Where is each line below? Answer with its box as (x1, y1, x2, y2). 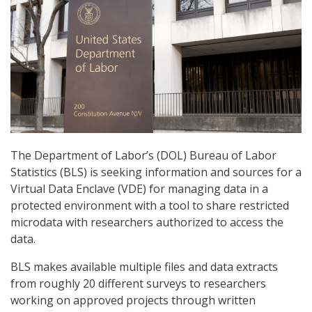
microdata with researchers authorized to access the (10, 214, 283, 231)
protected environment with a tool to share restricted (10, 198, 289, 214)
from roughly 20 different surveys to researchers (10, 276, 266, 292)
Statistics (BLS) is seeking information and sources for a (10, 164, 302, 180)
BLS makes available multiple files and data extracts (10, 259, 278, 275)
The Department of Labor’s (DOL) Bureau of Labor (10, 148, 276, 164)
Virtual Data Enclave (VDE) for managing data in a (10, 181, 268, 197)
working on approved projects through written (10, 292, 256, 309)
